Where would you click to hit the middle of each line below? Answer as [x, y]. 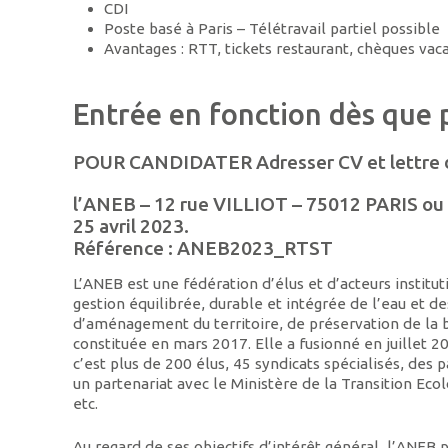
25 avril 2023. [131, 225]
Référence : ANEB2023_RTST [203, 247]
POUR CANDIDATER [163, 161]
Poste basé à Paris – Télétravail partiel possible [271, 28]
